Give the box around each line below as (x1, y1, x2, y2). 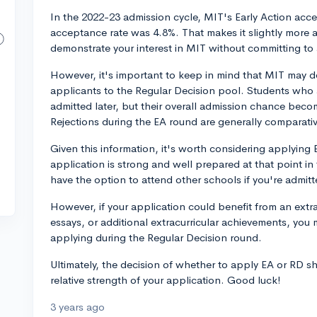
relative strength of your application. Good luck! (50, 273, 281, 287)
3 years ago (50, 300, 105, 313)
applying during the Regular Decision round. (50, 231, 262, 244)
